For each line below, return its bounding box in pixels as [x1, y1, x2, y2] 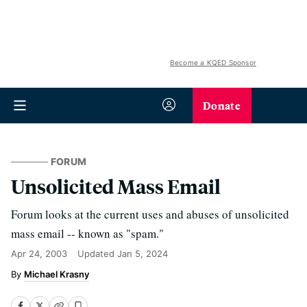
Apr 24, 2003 [11, 248, 67, 259]
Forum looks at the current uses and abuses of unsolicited [11, 206, 289, 222]
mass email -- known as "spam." [11, 225, 164, 241]
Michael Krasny [24, 269, 89, 280]
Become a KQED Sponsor [169, 58, 256, 66]
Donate [203, 97, 241, 113]
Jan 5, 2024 [117, 248, 168, 259]
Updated [77, 248, 117, 259]
